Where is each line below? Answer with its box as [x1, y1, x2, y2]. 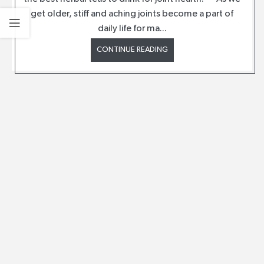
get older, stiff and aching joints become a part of [31, 9, 233, 19]
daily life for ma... [97, 24, 167, 34]
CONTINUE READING [96, 45, 168, 54]
